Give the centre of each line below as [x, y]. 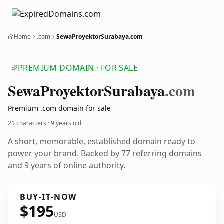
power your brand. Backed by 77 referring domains [105, 153]
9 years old [66, 123]
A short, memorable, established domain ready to [102, 141]
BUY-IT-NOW [48, 197]
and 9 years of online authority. [67, 165]
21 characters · [29, 123]
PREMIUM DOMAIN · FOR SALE [78, 68]
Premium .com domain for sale [59, 108]
